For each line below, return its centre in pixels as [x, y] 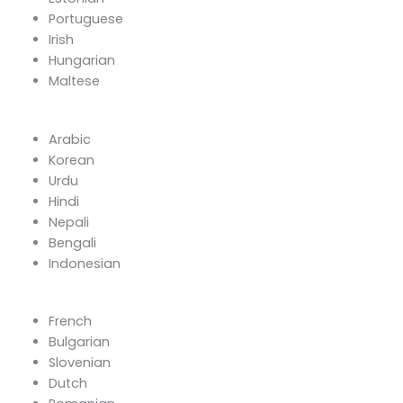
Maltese [74, 81]
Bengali [72, 242]
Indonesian [84, 263]
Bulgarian [79, 342]
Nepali [68, 222]
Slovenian [79, 363]
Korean [71, 160]
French [70, 322]
